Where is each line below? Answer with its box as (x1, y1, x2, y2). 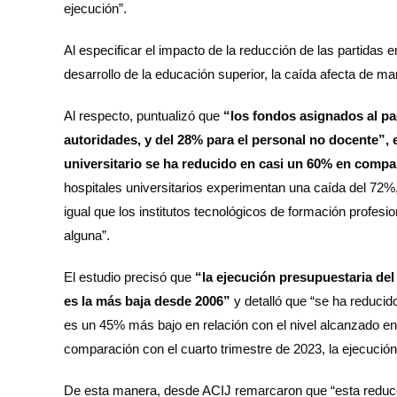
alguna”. (64, 227, 110, 243)
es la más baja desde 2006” (64, 292, 234, 308)
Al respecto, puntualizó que (64, 107, 223, 123)
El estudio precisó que (64, 269, 191, 284)
